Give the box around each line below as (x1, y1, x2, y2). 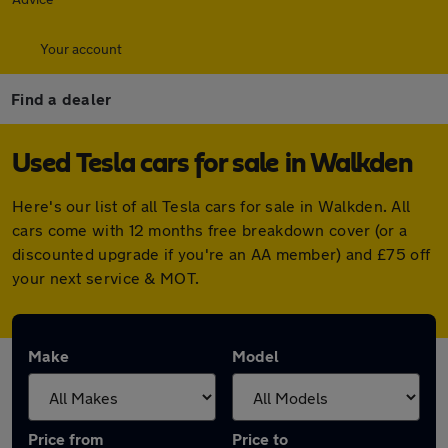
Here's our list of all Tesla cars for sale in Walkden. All (12, 196, 411, 215)
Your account (40, 40, 122, 57)
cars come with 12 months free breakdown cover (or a (12, 220, 408, 239)
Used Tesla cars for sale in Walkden (12, 150, 413, 178)
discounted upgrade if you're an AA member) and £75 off (12, 244, 431, 263)
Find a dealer (11, 89, 112, 108)
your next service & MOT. (12, 268, 200, 287)
